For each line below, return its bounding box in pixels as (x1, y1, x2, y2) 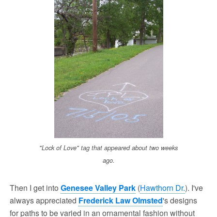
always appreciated (10, 195, 78, 206)
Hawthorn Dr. (140, 182, 185, 193)
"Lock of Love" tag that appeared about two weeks (39, 143, 178, 152)
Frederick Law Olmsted (78, 195, 163, 206)
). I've (185, 182, 203, 193)
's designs (163, 195, 197, 206)
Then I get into (10, 182, 61, 193)
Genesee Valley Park (61, 182, 136, 193)
